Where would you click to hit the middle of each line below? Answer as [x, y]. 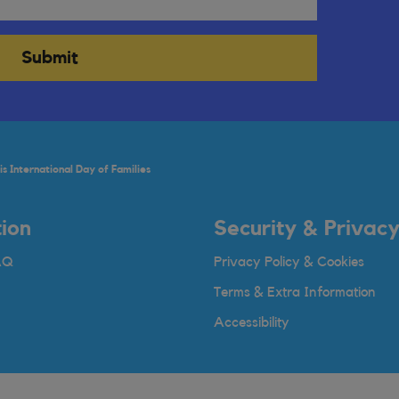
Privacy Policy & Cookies [289, 262]
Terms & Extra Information [295, 292]
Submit [50, 58]
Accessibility [252, 322]
